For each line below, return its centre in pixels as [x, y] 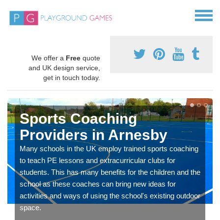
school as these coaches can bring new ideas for [98, 184]
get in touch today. [72, 78]
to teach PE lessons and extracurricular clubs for [97, 161]
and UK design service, [64, 68]
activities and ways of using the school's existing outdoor [110, 196]
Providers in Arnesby [94, 135]
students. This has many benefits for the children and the [110, 172]
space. [30, 208]
